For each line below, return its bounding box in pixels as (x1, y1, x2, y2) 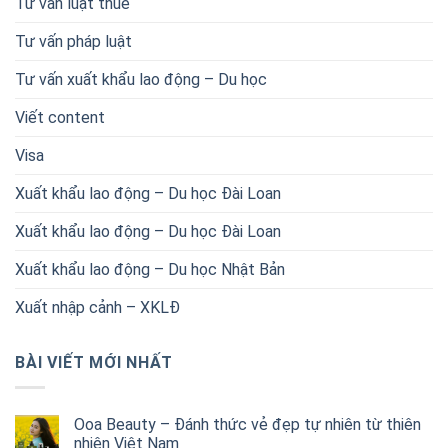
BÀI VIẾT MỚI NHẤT (15, 353, 173, 373)
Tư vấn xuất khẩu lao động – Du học (15, 70, 267, 90)
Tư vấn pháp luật (15, 32, 132, 52)
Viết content (15, 108, 105, 128)
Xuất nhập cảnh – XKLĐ (15, 298, 180, 318)
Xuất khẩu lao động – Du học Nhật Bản (15, 260, 285, 280)
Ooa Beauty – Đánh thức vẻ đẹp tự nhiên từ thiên (74, 414, 421, 434)
